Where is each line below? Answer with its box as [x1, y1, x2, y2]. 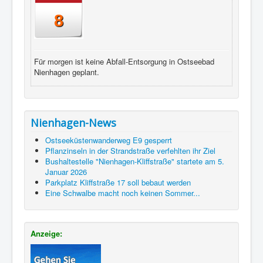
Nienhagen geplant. [34, 66, 99, 77]
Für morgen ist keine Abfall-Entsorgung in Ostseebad [34, 55, 214, 67]
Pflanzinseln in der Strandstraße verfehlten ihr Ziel [45, 144, 215, 156]
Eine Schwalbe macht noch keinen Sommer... [45, 187, 200, 198]
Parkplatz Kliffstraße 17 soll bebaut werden [45, 176, 191, 188]
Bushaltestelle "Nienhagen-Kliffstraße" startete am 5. [45, 155, 224, 167]
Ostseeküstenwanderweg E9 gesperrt [45, 134, 172, 146]
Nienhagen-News [31, 115, 116, 130]
